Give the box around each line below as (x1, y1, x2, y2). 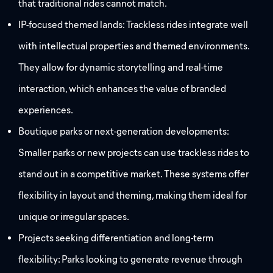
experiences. (18, 104, 74, 116)
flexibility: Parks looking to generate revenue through (18, 253, 243, 266)
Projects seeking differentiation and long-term (18, 232, 214, 244)
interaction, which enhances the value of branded (18, 83, 227, 95)
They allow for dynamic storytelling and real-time (18, 62, 224, 74)
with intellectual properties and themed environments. (18, 40, 250, 52)
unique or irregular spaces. (18, 211, 130, 223)
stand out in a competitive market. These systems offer (18, 168, 249, 180)
